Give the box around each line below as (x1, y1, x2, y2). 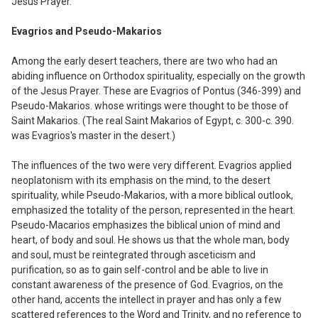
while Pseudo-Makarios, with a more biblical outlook (59, 189, 291, 201)
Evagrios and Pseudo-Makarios (11, 25, 162, 37)
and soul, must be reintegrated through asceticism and (11, 248, 256, 261)
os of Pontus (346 (178, 84, 258, 97)
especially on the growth (194, 70, 305, 82)
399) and (261, 84, 301, 97)
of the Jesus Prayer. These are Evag (11, 84, 172, 97)
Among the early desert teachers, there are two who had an (11, 55, 278, 67)
